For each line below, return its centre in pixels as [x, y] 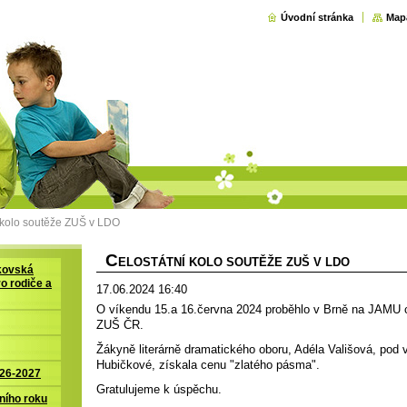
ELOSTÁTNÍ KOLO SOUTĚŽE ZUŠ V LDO [234, 262]
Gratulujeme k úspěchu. [159, 389]
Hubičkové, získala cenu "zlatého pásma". [208, 365]
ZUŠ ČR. [120, 325]
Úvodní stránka [317, 17]
